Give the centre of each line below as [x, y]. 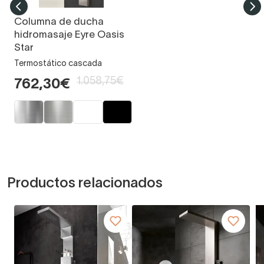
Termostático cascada [58, 64]
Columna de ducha [59, 22]
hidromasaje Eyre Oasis [69, 35]
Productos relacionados [85, 184]
